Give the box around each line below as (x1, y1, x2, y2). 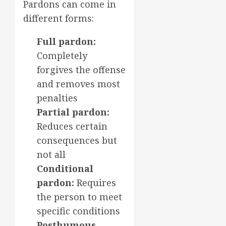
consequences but (37, 134, 117, 146)
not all (37, 148, 66, 160)
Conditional (37, 162, 93, 175)
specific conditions (37, 205, 120, 217)
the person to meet (37, 191, 122, 203)
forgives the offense (37, 64, 126, 76)
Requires (74, 177, 116, 189)
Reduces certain (37, 120, 107, 132)
